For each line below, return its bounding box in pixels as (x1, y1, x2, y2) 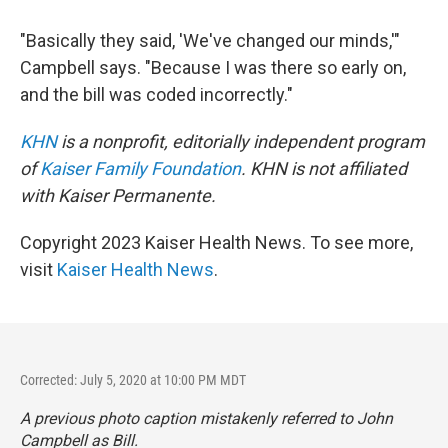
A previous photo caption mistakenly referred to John (20, 409, 393, 428)
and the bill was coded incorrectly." (20, 84, 293, 105)
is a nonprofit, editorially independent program (57, 131, 425, 152)
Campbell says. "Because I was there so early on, (20, 57, 406, 78)
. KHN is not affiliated (241, 158, 407, 179)
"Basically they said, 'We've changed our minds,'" (20, 30, 400, 51)
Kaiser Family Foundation (40, 158, 241, 179)
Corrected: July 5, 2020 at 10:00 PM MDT (20, 372, 246, 388)
